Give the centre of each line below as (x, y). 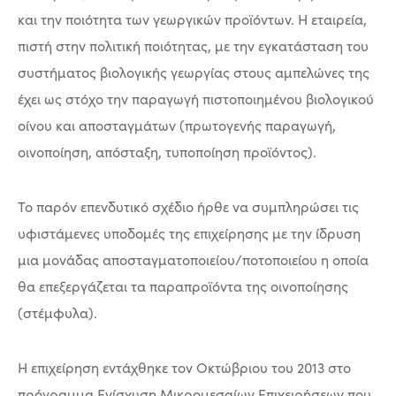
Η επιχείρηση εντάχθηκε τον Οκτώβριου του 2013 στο (184, 367)
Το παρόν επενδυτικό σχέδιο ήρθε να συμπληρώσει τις (188, 206)
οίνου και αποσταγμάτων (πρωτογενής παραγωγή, (177, 125)
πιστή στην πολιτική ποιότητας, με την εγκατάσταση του (193, 45)
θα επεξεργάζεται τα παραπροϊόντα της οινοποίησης (183, 286)
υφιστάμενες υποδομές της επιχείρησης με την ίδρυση (189, 232)
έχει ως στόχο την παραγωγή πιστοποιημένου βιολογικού (196, 98)
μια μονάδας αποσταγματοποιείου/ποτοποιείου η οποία (193, 259)
